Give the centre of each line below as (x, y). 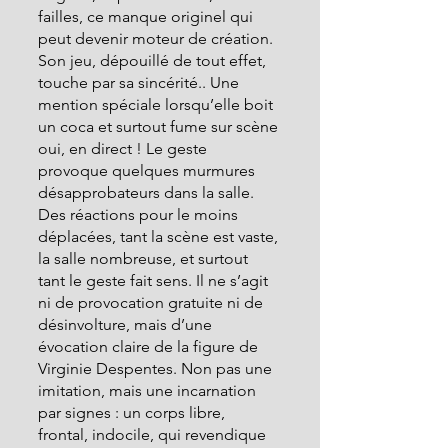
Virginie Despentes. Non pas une (157, 368)
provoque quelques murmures (148, 170)
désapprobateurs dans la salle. (148, 192)
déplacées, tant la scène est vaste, (160, 236)
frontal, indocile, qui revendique (154, 434)
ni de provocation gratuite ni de (152, 302)
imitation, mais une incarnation (149, 390)
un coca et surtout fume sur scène (160, 126)
